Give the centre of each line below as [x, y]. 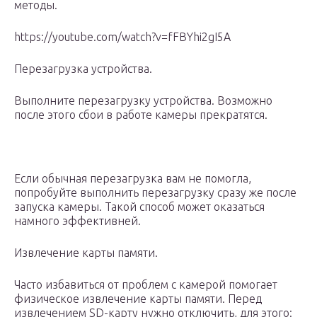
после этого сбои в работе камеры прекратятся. [141, 115]
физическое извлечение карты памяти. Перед [138, 299]
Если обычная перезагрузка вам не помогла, [133, 179]
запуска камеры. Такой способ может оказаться [139, 207]
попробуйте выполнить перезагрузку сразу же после [155, 193]
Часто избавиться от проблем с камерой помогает [146, 285]
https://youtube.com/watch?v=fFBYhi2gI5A [122, 37]
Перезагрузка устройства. [85, 69]
